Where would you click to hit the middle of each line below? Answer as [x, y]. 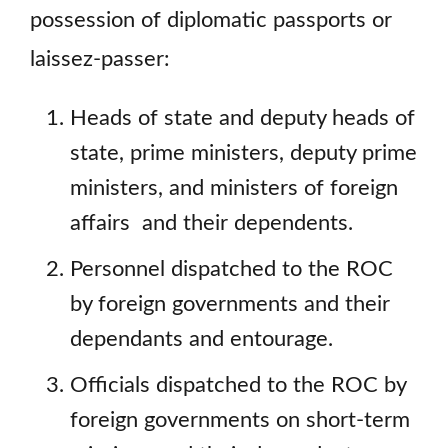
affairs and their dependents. [211, 224]
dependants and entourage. [201, 339]
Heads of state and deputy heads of [242, 119]
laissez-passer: [100, 60]
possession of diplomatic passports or [211, 21]
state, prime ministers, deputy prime [243, 154]
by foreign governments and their [230, 304]
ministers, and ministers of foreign [234, 189]
